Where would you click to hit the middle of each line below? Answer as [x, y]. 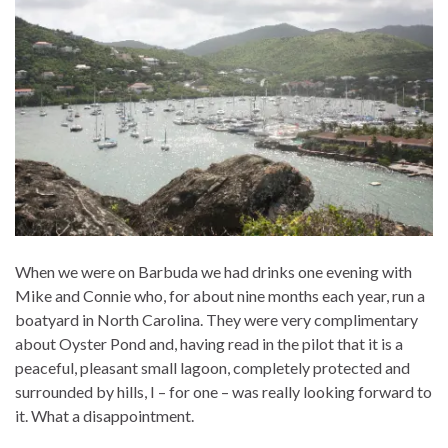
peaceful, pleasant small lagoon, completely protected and [212, 367]
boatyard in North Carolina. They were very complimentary [216, 319]
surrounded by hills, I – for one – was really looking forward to [223, 391]
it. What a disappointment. [104, 415]
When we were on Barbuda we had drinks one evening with [213, 271]
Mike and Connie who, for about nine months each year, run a [220, 295]
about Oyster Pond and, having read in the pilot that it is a [209, 343]
